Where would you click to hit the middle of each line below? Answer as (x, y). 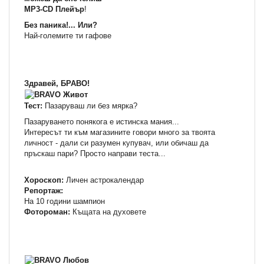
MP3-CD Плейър (54, 9)
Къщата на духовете (108, 212)
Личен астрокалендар (104, 180)
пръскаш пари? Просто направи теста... (95, 154)
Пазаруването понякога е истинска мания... (102, 122)
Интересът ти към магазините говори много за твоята (120, 133)
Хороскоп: (44, 180)
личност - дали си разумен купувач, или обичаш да (116, 143)
